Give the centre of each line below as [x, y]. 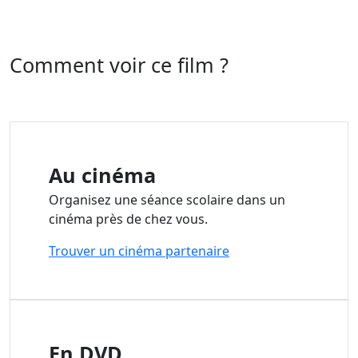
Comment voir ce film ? [119, 64]
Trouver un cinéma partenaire [139, 251]
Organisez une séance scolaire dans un [167, 199]
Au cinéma [102, 175]
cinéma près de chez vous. [128, 219]
